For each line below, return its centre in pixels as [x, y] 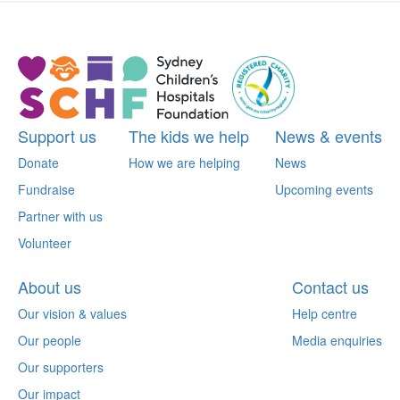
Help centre [325, 313]
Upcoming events [324, 189]
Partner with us [60, 216]
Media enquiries [337, 340]
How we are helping [184, 162]
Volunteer [45, 242]
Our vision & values [72, 313]
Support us [57, 135]
